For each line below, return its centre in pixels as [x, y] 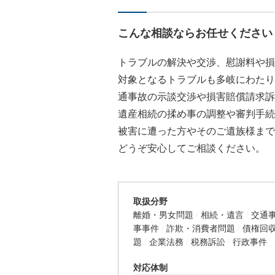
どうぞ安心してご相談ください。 [192, 148]
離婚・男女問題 [163, 215]
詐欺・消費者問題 [201, 228]
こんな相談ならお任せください [195, 33]
